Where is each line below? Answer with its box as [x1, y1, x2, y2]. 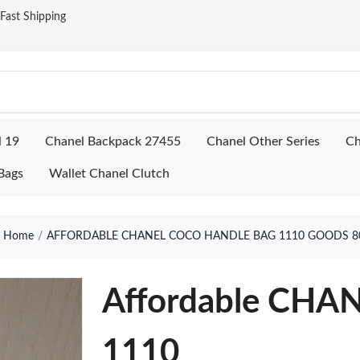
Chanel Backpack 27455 [45, 135, 181, 148]
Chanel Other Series [207, 135, 320, 148]
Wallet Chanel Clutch [49, 167, 170, 180]
